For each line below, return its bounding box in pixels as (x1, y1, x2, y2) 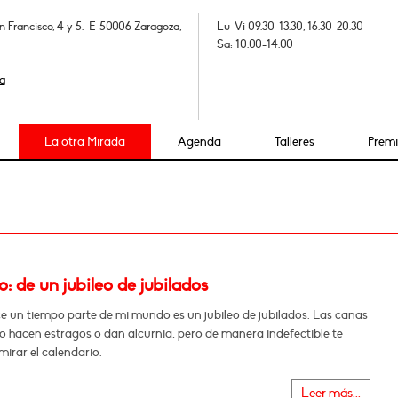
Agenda (178, 134, 222, 149)
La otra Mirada (44, 134, 126, 149)
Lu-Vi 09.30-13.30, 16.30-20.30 (217, 20, 363, 34)
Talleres (275, 134, 315, 149)
